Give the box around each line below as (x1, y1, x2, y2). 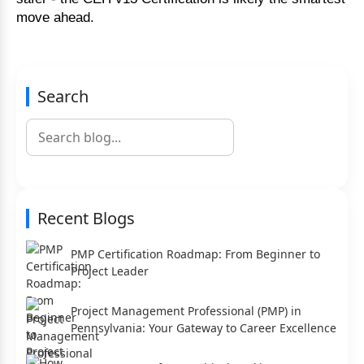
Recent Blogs (37, 206, 135, 229)
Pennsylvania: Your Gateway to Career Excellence (71, 320, 336, 336)
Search (37, 84, 89, 107)
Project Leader (71, 263, 149, 279)
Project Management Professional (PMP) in (71, 303, 301, 319)
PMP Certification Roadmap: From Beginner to (71, 246, 320, 262)
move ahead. (16, 8, 94, 25)
